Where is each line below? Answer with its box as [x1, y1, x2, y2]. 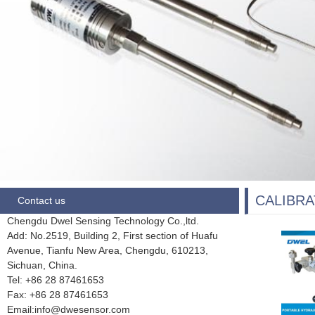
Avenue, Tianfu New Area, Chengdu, [7, 245, 172, 256]
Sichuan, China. [7, 259, 77, 271]
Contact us [18, 195, 65, 206]
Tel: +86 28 [7, 274, 59, 285]
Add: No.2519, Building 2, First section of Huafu [7, 230, 218, 241]
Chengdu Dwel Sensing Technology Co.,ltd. [7, 215, 199, 226]
